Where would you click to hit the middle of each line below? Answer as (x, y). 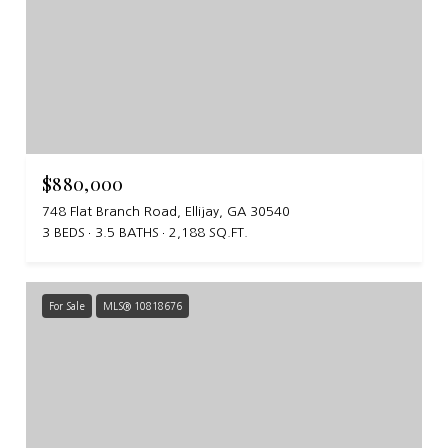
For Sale (67, 305)
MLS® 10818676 (142, 305)
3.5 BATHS (127, 232)
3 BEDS (63, 232)
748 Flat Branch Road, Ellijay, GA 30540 (166, 211)
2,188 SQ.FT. (208, 232)
